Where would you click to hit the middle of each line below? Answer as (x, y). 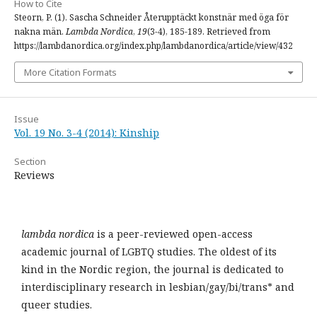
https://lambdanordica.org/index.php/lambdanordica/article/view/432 (154, 46)
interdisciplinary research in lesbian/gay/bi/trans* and (158, 287)
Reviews (34, 175)
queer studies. (57, 305)
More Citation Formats (70, 72)
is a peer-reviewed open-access (175, 234)
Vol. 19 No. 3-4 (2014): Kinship (87, 133)
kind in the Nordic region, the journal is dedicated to (152, 269)
